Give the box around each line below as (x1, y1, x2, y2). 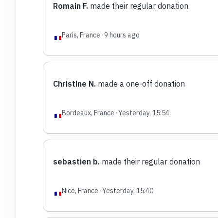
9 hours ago (104, 30, 140, 39)
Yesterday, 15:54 (118, 108, 169, 117)
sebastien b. (53, 156, 100, 166)
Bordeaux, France (61, 108, 114, 117)
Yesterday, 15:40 (102, 186, 153, 195)
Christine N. (53, 78, 96, 89)
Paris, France (61, 30, 100, 39)
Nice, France (61, 186, 98, 195)
